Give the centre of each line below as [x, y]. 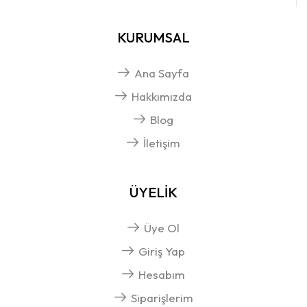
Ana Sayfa [162, 73]
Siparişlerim [162, 297]
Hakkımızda [162, 96]
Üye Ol [162, 228]
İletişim [162, 143]
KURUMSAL [153, 37]
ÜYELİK [153, 192]
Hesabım [162, 274]
